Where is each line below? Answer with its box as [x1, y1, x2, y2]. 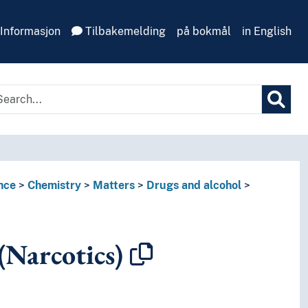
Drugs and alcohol [146, 179, 241, 192]
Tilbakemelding [82, 25, 166, 38]
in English [242, 25, 291, 38]
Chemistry [27, 179, 81, 192]
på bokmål [177, 25, 231, 38]
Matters [92, 179, 135, 192]
